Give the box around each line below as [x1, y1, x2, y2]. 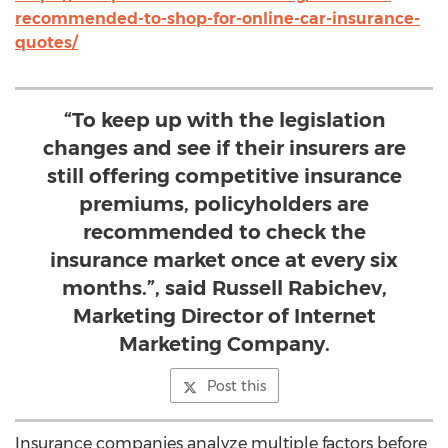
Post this [206, 377, 266, 395]
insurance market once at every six [50, 248, 398, 272]
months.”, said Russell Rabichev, [61, 276, 387, 300]
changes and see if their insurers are [42, 136, 406, 160]
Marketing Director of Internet [72, 304, 376, 328]
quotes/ [15, 33, 78, 52]
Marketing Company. [118, 332, 330, 356]
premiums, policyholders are [79, 192, 369, 216]
